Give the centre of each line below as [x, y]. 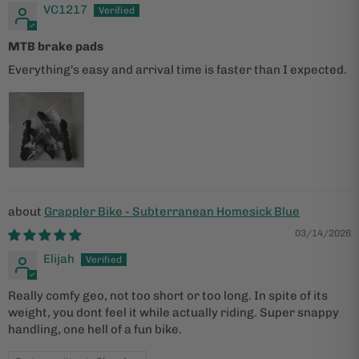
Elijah [59, 258]
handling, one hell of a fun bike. [95, 329]
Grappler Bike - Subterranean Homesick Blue [172, 211]
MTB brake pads [56, 46]
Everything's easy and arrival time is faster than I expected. [177, 69]
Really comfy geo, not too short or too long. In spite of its [168, 295]
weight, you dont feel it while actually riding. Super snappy [173, 312]
